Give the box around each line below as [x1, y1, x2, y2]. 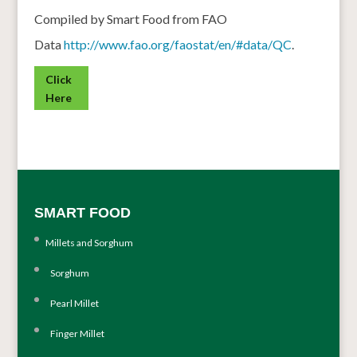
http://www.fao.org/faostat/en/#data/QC [63, 37, 292, 53]
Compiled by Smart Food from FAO [33, 11, 227, 27]
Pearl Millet [45, 297, 99, 310]
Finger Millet [45, 328, 104, 340]
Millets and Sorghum [45, 237, 133, 249]
